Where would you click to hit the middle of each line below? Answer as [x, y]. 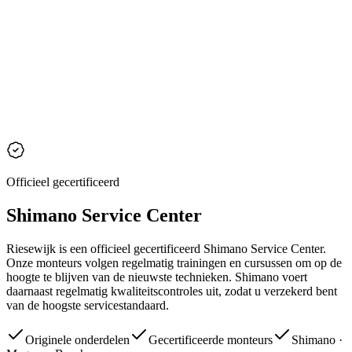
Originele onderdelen [77, 339]
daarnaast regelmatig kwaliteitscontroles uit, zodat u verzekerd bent [172, 291]
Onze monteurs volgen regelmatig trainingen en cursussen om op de [174, 262]
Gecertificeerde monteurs [211, 339]
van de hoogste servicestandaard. [88, 305]
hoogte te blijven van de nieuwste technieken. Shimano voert [157, 277]
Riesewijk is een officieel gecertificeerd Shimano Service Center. [166, 248]
